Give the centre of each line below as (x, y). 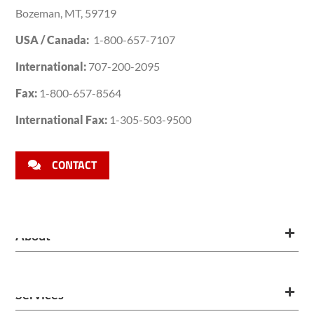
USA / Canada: (53, 39)
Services (40, 295)
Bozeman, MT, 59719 (66, 13)
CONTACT (75, 165)
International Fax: (62, 119)
